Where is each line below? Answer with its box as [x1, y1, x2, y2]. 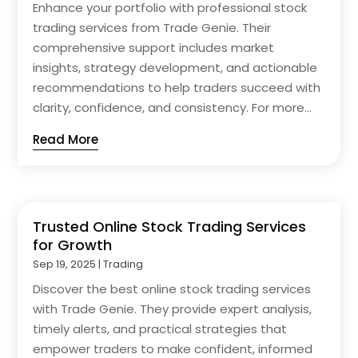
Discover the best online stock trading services [33, 280, 312, 297]
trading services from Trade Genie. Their [33, 18, 272, 36]
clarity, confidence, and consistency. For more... [33, 98, 312, 116]
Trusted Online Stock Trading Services [33, 216, 307, 237]
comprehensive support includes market [33, 38, 275, 56]
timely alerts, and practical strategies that [33, 320, 288, 337]
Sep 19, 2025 [33, 256, 97, 272]
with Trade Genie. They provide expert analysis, [33, 300, 312, 317]
